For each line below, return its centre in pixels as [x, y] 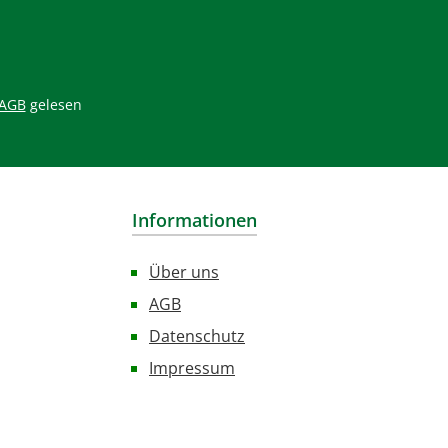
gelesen [53, 104]
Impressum [192, 368]
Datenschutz [197, 336]
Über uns [184, 272]
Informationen [194, 220]
